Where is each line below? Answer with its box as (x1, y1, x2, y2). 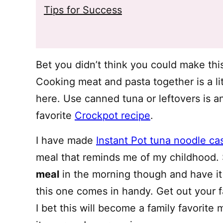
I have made (36, 134, 96, 146)
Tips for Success (44, 4, 122, 16)
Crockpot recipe (75, 110, 150, 121)
